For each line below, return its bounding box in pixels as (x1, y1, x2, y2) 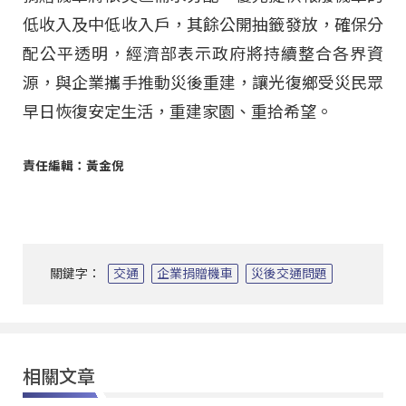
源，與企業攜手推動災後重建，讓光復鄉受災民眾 (23, 73, 383, 93)
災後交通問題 (251, 266, 327, 281)
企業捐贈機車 (157, 266, 233, 281)
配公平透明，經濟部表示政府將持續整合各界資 (23, 44, 383, 64)
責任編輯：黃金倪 (23, 158, 124, 173)
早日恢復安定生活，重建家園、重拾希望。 (23, 102, 333, 122)
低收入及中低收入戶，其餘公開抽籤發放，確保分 (23, 15, 383, 35)
